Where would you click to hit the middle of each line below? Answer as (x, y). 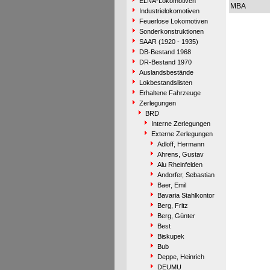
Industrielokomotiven (169, 11)
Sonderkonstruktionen (171, 31)
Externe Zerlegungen (182, 134)
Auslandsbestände (166, 72)
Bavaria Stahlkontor (186, 195)
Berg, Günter (176, 216)
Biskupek (171, 236)
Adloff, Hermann (181, 144)
